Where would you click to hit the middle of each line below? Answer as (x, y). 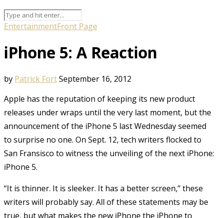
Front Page (77, 26)
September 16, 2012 (95, 79)
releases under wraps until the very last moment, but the (108, 112)
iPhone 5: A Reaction (81, 53)
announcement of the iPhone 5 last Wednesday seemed (105, 126)
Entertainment (30, 26)
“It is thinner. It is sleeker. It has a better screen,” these (103, 188)
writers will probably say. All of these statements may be (106, 202)
